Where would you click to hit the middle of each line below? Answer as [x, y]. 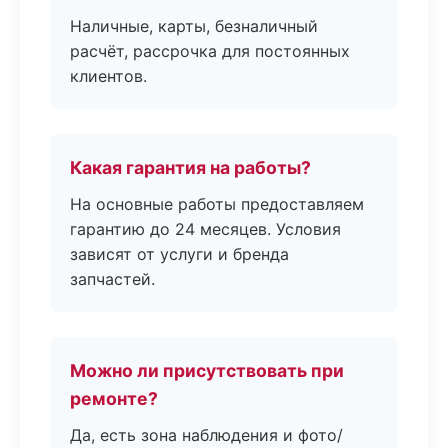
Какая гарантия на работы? [190, 167]
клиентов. [108, 76]
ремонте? [114, 398]
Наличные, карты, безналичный [194, 26]
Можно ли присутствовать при [207, 370]
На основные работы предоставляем [217, 204]
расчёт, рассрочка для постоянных [210, 51]
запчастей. [112, 279]
